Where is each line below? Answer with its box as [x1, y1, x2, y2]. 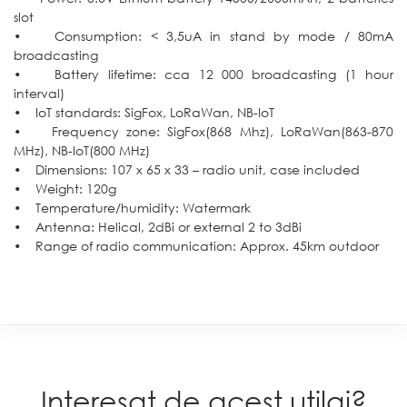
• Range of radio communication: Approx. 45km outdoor [14, 236, 379, 254]
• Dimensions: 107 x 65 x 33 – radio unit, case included [14, 160, 360, 178]
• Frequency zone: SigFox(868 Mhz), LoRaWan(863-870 [14, 122, 393, 140]
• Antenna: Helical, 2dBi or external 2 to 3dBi [14, 217, 302, 235]
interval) [14, 84, 65, 102]
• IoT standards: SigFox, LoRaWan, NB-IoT [14, 103, 274, 121]
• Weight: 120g [14, 179, 116, 197]
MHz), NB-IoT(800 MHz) [14, 141, 150, 159]
